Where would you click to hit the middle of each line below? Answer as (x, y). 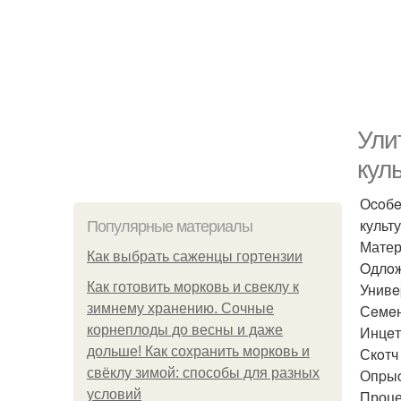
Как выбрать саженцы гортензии (195, 256)
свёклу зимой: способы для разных (203, 373)
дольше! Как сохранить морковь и (198, 351)
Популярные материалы (170, 226)
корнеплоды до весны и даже (185, 330)
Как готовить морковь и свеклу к (193, 287)
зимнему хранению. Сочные (180, 308)
